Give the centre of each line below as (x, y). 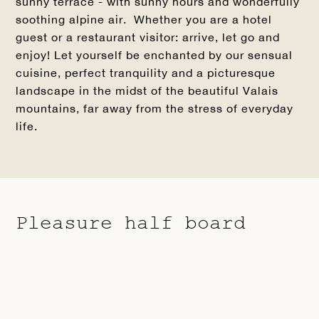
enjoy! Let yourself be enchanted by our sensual (155, 55)
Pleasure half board (131, 224)
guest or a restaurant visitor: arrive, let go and (148, 37)
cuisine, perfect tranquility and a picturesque (146, 73)
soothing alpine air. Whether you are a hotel (144, 20)
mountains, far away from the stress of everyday (155, 109)
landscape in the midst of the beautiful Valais (147, 91)
